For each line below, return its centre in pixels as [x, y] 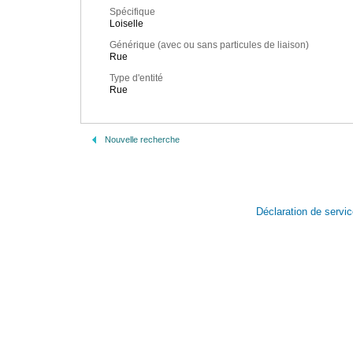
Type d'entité [136, 78]
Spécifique [132, 12]
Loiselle [126, 24]
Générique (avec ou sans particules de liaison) [209, 45]
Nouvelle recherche [142, 139]
